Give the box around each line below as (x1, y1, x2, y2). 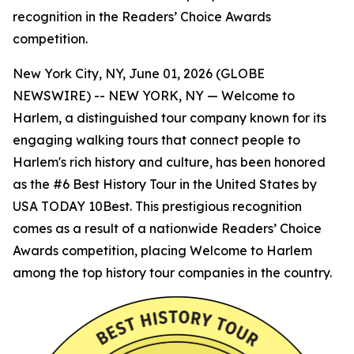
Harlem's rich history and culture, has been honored (13, 154, 326, 170)
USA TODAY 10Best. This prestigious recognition (13, 198, 302, 214)
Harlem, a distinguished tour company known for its (13, 110, 326, 126)
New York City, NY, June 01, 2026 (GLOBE (13, 66, 265, 81)
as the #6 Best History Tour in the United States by (13, 176, 317, 192)
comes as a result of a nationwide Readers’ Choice (13, 220, 322, 236)
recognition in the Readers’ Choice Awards (13, 9, 271, 24)
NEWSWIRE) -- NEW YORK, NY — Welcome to (13, 88, 295, 104)
